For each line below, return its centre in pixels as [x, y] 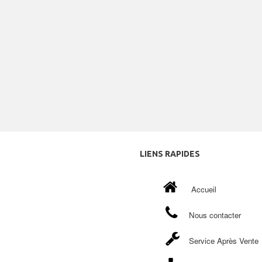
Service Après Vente [224, 241]
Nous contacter [215, 215]
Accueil [204, 189]
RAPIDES [182, 154]
